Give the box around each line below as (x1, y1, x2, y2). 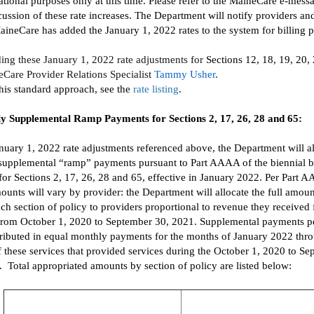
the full (252, 186, 282, 198)
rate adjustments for (117, 54, 203, 65)
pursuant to (139, 157, 188, 168)
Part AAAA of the (191, 157, 268, 168)
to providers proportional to (90, 201, 210, 212)
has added (42, 25, 86, 36)
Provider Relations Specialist (27, 69, 151, 80)
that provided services (67, 245, 163, 257)
